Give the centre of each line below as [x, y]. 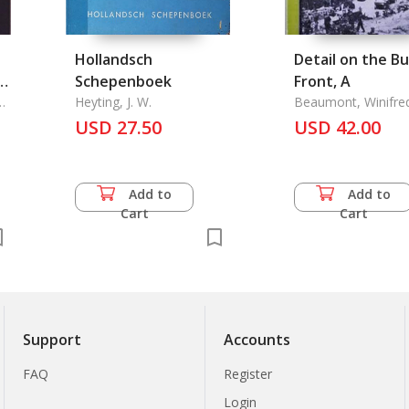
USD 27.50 [118, 127]
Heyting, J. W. [113, 102]
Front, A [322, 81]
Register [247, 374]
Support [52, 340]
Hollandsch [114, 59]
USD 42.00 [337, 127]
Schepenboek [123, 81]
